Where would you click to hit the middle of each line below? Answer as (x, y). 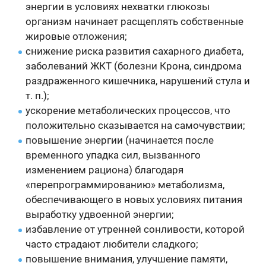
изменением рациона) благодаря (105, 170)
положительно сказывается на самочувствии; (136, 126)
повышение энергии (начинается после (120, 140)
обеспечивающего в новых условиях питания (134, 200)
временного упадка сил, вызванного (113, 155)
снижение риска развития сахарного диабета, (135, 51)
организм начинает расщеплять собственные (135, 22)
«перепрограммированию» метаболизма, (125, 185)
